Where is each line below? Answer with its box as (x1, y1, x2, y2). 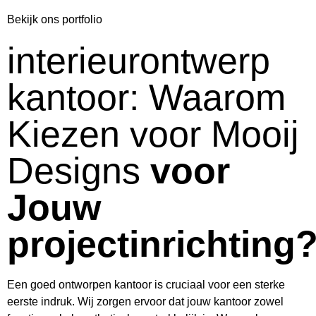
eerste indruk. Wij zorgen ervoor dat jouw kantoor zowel (7, 295, 284, 308)
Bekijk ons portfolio (7, 13, 102, 25)
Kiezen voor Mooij (7, 113, 299, 154)
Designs (7, 150, 150, 191)
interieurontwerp (7, 39, 270, 81)
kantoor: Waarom (7, 76, 286, 118)
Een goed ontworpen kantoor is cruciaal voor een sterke (7, 278, 285, 291)
